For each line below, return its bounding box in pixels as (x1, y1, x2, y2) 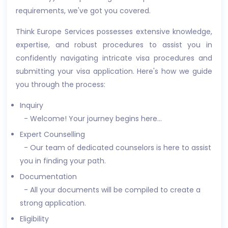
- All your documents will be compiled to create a (20, 185, 201, 195)
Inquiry (20, 100, 43, 110)
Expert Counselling (20, 129, 85, 139)
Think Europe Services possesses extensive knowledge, (16, 26, 212, 37)
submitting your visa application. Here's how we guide (16, 66, 212, 76)
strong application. (20, 198, 86, 208)
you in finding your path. (20, 156, 106, 166)
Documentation (20, 172, 77, 182)
